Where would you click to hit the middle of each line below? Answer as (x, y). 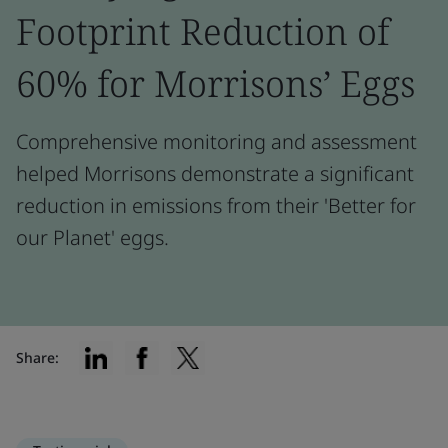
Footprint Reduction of (202, 31)
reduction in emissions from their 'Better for (216, 205)
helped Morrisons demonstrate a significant (215, 173)
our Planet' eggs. (92, 237)
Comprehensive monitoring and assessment (216, 141)
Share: (37, 357)
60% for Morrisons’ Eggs (215, 83)
